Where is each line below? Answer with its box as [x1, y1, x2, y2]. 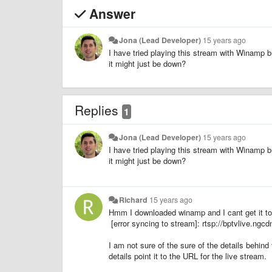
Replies [75, 100, 122, 119]
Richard [119, 194, 148, 205]
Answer [86, 4, 135, 22]
